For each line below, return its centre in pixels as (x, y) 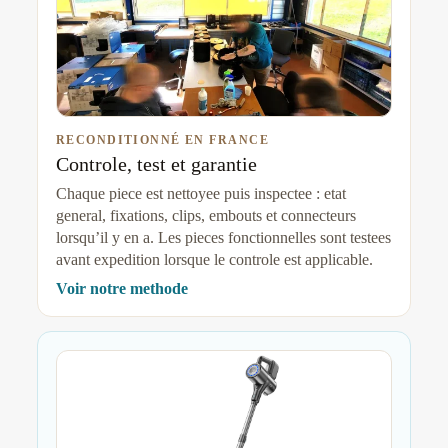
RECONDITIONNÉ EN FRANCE (162, 140)
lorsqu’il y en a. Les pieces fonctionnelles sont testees (223, 238)
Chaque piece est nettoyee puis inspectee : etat (200, 194)
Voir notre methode (121, 289)
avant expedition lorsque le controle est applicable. (214, 260)
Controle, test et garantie (156, 164)
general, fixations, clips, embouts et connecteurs (205, 216)
